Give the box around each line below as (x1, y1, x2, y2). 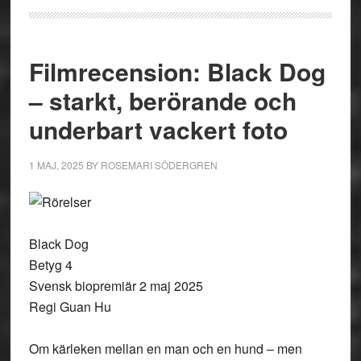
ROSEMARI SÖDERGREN (100, 158, 218, 172)
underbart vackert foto (28, 112, 288, 147)
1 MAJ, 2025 (28, 158, 84, 172)
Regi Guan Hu (28, 297, 111, 316)
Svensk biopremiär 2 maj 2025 (28, 276, 203, 295)
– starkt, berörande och (28, 83, 297, 118)
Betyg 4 (28, 255, 73, 274)
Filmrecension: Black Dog (28, 54, 326, 89)
